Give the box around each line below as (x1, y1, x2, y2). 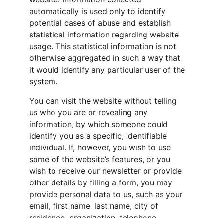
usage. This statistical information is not (29, 41, 179, 51)
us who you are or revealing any (29, 108, 150, 117)
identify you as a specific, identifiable (29, 131, 169, 141)
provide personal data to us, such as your (29, 189, 185, 199)
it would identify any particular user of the (29, 65, 187, 74)
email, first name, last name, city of (29, 201, 161, 211)
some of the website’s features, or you (29, 154, 173, 164)
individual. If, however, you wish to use (29, 143, 173, 152)
